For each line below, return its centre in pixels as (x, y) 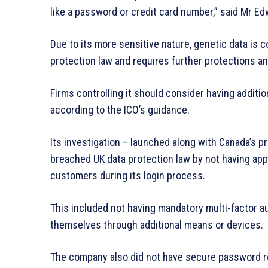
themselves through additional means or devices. (157, 224)
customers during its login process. (128, 175)
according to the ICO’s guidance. (120, 109)
